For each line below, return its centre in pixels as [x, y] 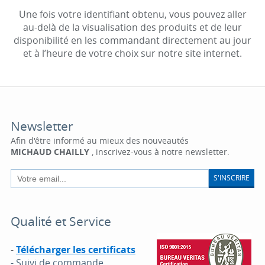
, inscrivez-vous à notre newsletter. [159, 151]
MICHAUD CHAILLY [50, 151]
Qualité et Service [61, 221]
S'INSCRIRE [232, 178]
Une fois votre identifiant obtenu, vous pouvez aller [132, 14]
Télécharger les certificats [75, 249]
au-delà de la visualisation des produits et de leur [132, 27]
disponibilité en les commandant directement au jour [132, 40]
